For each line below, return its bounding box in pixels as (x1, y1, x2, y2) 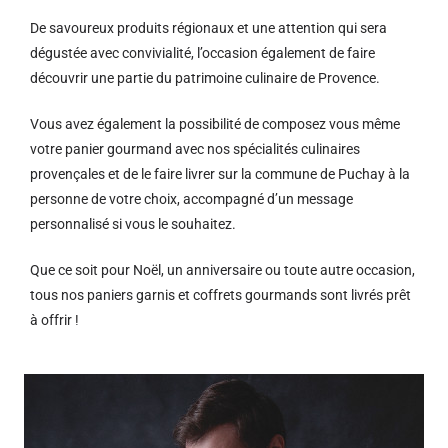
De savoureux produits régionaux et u (30, 20, 260, 36)
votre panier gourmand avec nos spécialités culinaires (30, 141, 360, 157)
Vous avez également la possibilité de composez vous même (30, 116, 400, 132)
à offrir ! (30, 312, 79, 328)
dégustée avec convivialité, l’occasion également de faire (30, 45, 375, 61)
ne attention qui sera (260, 20, 387, 36)
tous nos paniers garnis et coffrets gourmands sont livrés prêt (30, 287, 411, 303)
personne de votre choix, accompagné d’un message (30, 191, 353, 207)
